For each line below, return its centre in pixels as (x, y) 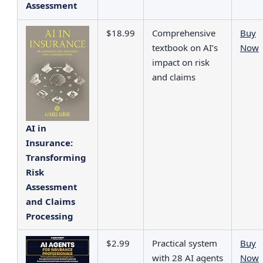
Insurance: (49, 142)
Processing (50, 216)
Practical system (185, 243)
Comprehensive (184, 33)
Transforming (56, 157)
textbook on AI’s (185, 47)
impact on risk (181, 62)
